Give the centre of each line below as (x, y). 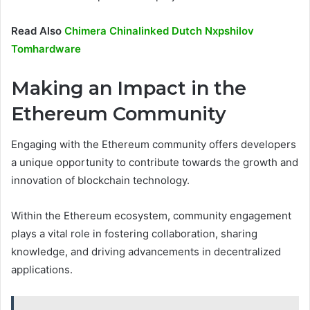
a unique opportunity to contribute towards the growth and (155, 163)
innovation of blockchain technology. (100, 181)
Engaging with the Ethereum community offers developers (154, 145)
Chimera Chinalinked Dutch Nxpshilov (159, 30)
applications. (42, 270)
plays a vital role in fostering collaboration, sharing (134, 234)
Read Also (38, 30)
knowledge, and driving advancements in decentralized (146, 252)
